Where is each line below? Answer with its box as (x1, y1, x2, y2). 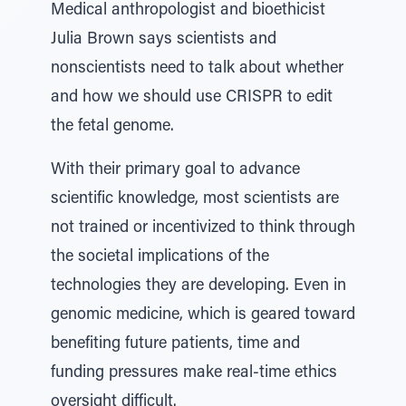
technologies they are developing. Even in (51, 278, 346, 295)
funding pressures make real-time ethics (51, 365, 337, 382)
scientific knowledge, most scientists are (51, 191, 339, 208)
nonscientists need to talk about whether (51, 61, 343, 77)
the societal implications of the (51, 249, 269, 266)
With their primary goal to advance (51, 162, 300, 179)
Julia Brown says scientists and (51, 32, 276, 48)
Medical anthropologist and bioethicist (51, 3, 325, 19)
